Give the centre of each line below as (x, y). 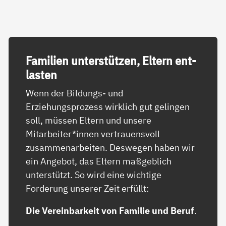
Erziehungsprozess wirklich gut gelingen (108, 107)
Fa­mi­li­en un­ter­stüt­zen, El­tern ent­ (111, 61)
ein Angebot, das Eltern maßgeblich (99, 161)
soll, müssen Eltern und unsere (89, 120)
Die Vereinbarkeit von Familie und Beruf (110, 211)
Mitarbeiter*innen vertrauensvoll (93, 134)
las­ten (42, 75)
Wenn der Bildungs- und (75, 93)
